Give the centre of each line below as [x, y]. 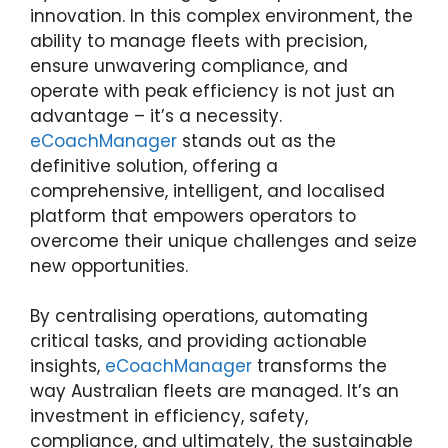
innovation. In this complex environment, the [221, 15]
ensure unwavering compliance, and [189, 65]
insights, [67, 366]
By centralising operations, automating [199, 316]
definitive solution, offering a [154, 165]
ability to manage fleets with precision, [198, 40]
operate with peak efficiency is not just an [212, 90]
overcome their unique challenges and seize [223, 240]
